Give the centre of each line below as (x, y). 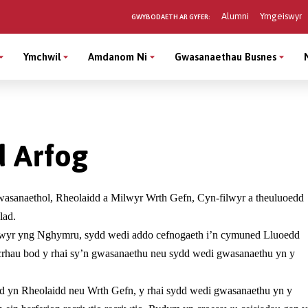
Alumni (235, 16)
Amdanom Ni (118, 57)
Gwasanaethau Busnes (261, 57)
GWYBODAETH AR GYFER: (170, 16)
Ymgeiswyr (280, 16)
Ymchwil (42, 57)
